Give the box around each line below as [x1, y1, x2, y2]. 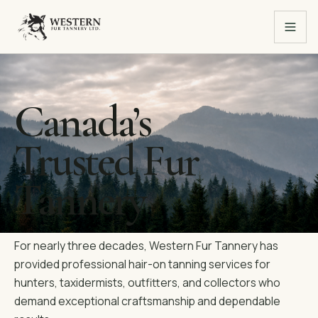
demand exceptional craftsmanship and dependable [14, 292, 280, 309]
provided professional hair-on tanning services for [14, 256, 270, 272]
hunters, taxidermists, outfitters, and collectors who [14, 274, 280, 290]
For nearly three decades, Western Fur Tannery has [14, 237, 278, 253]
